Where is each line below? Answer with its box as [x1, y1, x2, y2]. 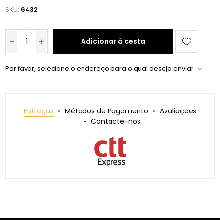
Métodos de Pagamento [65, 106, 148, 116]
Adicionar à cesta [81, 36, 145, 47]
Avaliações [160, 106, 196, 116]
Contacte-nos [91, 116, 140, 127]
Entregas [24, 106, 54, 116]
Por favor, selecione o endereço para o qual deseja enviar [5, 64, 194, 74]
